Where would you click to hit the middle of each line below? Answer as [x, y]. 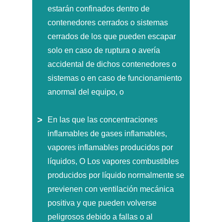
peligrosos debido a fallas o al [100, 217]
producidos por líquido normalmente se [116, 175]
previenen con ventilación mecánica [111, 189]
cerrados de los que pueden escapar [112, 36]
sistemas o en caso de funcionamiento [115, 78]
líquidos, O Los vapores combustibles [113, 161]
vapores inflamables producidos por [110, 147]
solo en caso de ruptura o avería [104, 50]
